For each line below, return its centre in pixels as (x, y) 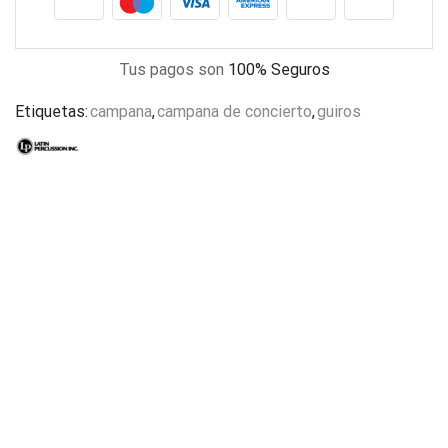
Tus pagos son (173, 69)
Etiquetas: (51, 111)
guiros (339, 111)
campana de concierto (234, 111)
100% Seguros (278, 69)
